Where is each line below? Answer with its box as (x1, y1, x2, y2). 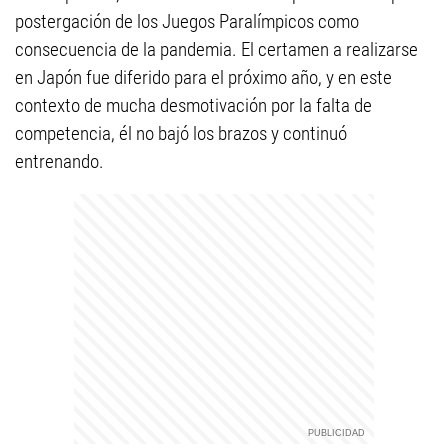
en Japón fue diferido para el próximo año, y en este (15, 66, 392, 89)
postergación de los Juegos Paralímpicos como (15, 10, 359, 33)
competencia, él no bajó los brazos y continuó (15, 122, 347, 145)
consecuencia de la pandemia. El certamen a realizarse (15, 38, 418, 61)
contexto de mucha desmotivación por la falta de (15, 94, 372, 117)
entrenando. (15, 150, 104, 173)
